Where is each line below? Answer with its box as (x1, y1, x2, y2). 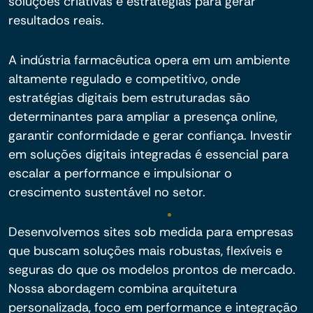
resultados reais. (8, 12, 104, 29)
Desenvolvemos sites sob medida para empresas (8, 224, 293, 240)
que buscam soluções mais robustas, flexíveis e (8, 242, 282, 259)
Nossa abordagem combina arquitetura (8, 280, 237, 297)
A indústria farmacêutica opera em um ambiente (8, 52, 290, 68)
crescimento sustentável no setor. (8, 184, 205, 201)
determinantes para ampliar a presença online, (8, 108, 277, 125)
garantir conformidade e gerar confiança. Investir (8, 127, 292, 144)
